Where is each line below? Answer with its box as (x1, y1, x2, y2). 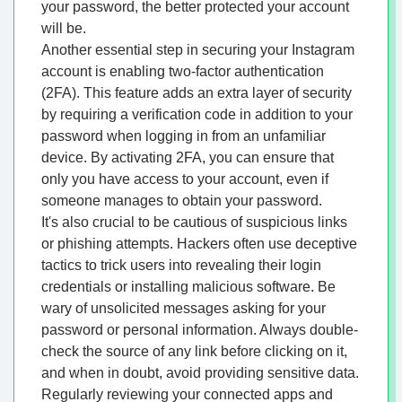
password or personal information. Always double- (41, 322, 358, 338)
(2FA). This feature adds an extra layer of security (41, 85, 352, 101)
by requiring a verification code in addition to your (41, 107, 353, 123)
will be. (41, 21, 86, 37)
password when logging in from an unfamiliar (41, 128, 326, 144)
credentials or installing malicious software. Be (41, 279, 336, 295)
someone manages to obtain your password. (41, 193, 322, 209)
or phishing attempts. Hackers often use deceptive (41, 236, 357, 252)
